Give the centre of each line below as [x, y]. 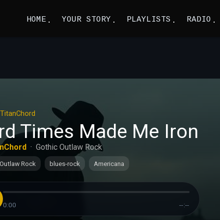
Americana [109, 164]
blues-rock [65, 164]
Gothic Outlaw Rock [69, 147]
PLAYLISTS [149, 20]
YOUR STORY [86, 20]
